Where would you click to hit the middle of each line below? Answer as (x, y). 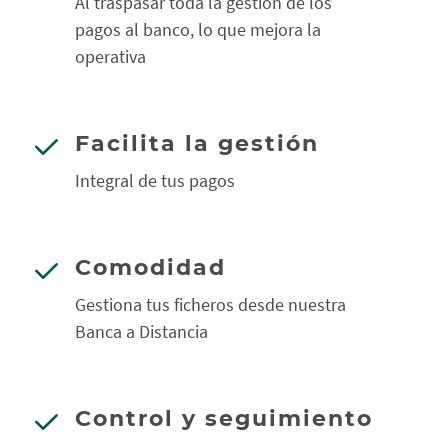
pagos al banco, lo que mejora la (198, 29)
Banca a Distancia (141, 331)
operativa (110, 56)
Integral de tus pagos (155, 180)
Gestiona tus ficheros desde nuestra (210, 304)
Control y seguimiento (224, 418)
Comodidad (150, 267)
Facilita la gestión (197, 143)
